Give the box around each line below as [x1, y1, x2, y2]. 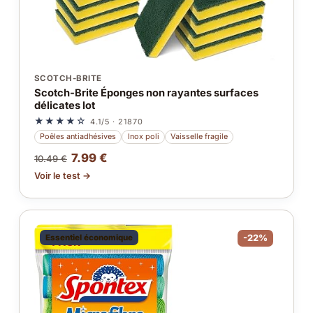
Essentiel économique [45, 232, 133, 242]
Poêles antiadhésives [40, 131, 117, 142]
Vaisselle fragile [170, 131, 228, 142]
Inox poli [127, 131, 159, 142]
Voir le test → [34, 170, 91, 181]
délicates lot [34, 99, 95, 112]
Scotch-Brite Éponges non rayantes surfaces [34, 86, 259, 99]
